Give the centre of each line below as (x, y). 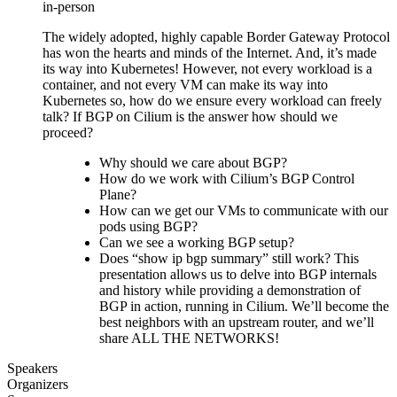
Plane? (118, 194)
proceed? (68, 132)
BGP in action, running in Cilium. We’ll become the (244, 306)
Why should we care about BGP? (193, 162)
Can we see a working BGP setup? (197, 242)
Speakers (32, 368)
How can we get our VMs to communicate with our (244, 210)
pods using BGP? (148, 226)
